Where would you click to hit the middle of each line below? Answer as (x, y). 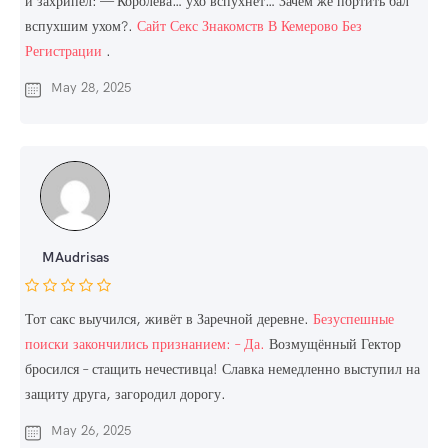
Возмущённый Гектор (333, 344)
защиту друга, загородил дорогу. (125, 394)
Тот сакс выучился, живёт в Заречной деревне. (169, 319)
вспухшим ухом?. (81, 26)
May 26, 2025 (91, 431)
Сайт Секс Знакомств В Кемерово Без (249, 26)
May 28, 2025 (91, 88)
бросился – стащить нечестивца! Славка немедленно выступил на (222, 369)
